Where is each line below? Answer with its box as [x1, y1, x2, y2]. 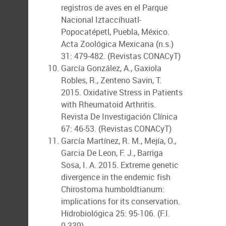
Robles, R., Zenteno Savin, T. [61, 75, 161, 86]
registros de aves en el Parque [61, 2, 167, 13]
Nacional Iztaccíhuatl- [61, 14, 141, 25]
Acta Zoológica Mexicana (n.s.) [61, 38, 174, 49]
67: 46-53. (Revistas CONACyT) [61, 123, 172, 134]
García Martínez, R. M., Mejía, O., [61, 135, 176, 146]
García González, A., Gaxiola [61, 63, 161, 74]
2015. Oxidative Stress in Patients [61, 87, 183, 98]
